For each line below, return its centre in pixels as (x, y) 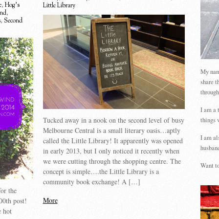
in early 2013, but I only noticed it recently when (111, 151)
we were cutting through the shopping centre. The (112, 161)
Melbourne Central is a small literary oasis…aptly (111, 131)
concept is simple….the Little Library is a (101, 172)
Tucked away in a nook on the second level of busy (113, 120)
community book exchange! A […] (91, 182)
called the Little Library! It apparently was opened (113, 141)
